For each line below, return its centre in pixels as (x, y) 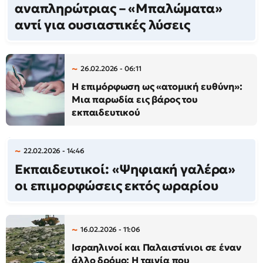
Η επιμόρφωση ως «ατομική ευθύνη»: (157, 86)
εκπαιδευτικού (106, 112)
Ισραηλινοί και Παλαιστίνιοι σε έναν (156, 247)
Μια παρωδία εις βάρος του (135, 99)
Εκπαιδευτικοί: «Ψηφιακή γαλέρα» (125, 169)
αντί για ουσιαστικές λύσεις (102, 25)
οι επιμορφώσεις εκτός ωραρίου (117, 186)
